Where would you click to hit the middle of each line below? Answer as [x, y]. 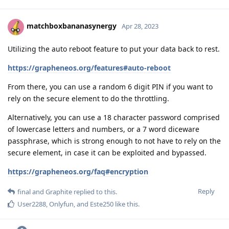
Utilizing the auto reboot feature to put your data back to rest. [114, 49]
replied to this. [95, 191]
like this [126, 204]
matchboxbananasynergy [72, 26]
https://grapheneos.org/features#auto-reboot [89, 67]
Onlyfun [61, 204]
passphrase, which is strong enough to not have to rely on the [114, 141]
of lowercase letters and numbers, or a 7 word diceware [104, 129]
